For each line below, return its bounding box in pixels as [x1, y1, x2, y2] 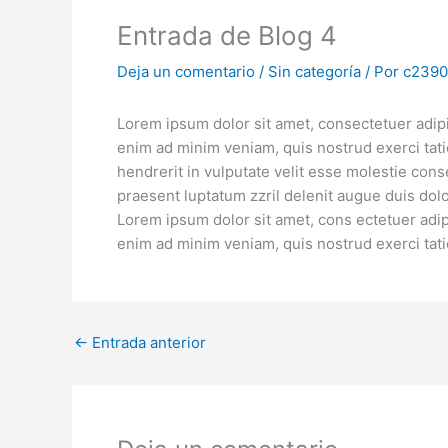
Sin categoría [268, 62, 361, 81]
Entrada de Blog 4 [117, 20, 337, 51]
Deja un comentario [117, 62, 255, 81]
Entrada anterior [88, 333, 206, 352]
